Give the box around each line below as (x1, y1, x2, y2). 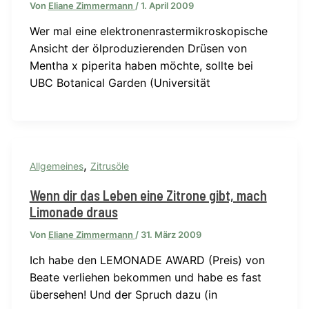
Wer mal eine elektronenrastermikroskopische (29, 24, 268, 39)
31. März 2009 (140, 228, 201, 240)
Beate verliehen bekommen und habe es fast (29, 270, 261, 284)
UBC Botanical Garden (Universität (29, 76, 210, 90)
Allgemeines (29, 160, 83, 172)
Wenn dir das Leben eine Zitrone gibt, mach (29, 186, 267, 203)
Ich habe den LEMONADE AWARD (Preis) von (29, 252, 265, 267)
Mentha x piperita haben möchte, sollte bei (29, 59, 253, 73)
